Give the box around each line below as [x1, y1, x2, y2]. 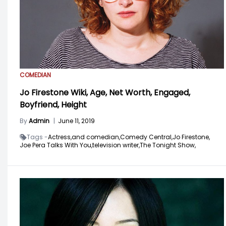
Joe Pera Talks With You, [20, 140, 92, 149]
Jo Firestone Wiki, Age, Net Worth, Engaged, [20, 86, 190, 98]
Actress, [48, 132, 72, 141]
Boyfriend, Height [20, 98, 87, 110]
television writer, [92, 140, 140, 149]
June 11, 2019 [58, 116, 95, 125]
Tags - [27, 132, 48, 141]
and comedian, [72, 132, 120, 141]
